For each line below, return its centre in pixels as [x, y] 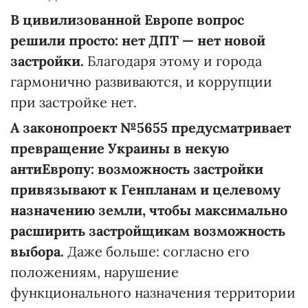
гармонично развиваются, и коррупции [141, 82]
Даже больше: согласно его [157, 252]
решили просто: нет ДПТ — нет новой [138, 41]
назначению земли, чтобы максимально [149, 210]
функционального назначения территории [153, 293]
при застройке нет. [74, 102]
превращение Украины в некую [120, 148]
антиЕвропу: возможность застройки [137, 169]
